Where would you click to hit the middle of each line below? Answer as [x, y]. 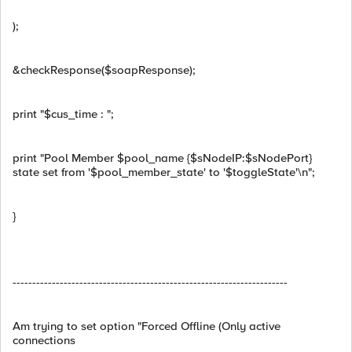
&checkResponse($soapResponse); [104, 70]
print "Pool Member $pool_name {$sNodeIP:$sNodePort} [162, 158]
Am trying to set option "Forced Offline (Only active [147, 326]
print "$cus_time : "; [63, 114]
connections [44, 340]
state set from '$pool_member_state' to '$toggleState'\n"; [164, 172]
